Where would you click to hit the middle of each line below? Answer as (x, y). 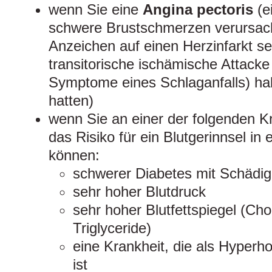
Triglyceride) (112, 228)
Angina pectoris (200, 10)
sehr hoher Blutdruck (139, 192)
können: (74, 155)
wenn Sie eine (96, 10)
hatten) (71, 101)
